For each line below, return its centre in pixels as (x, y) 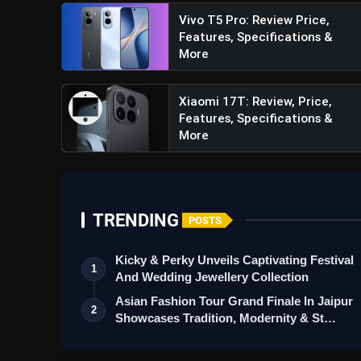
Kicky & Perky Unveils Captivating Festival (234, 260)
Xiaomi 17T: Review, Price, (255, 102)
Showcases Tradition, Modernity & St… (226, 318)
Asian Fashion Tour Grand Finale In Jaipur (234, 301)
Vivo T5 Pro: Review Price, (254, 20)
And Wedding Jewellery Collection (212, 277)
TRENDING (136, 220)
